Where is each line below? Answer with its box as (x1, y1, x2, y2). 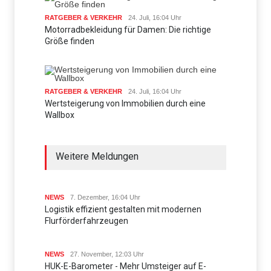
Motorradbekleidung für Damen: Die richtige (45, 25, 211, 35)
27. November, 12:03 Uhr (70, 250, 144, 258)
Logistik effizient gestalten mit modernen (45, 204, 201, 215)
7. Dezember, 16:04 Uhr (70, 194, 140, 201)
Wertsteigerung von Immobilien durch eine (45, 99, 206, 109)
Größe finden (45, 36, 94, 47)
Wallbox (45, 110, 74, 120)
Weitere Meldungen (56, 151, 139, 163)
